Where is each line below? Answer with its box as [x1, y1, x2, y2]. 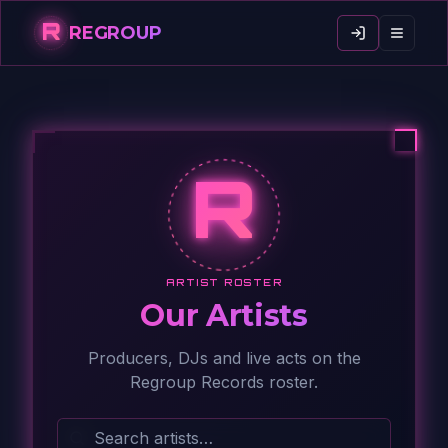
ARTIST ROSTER [165, 276, 283, 288]
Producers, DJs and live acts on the [87, 348, 361, 368]
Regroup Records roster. [130, 372, 318, 392]
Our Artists [140, 297, 308, 334]
